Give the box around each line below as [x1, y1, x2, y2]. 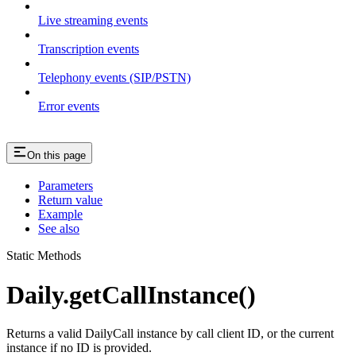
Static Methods [6, 249, 81, 263]
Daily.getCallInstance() [6, 280, 256, 309]
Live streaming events [38, 13, 148, 27]
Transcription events [38, 41, 139, 56]
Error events [38, 99, 99, 113]
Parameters [38, 179, 93, 193]
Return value [38, 193, 103, 207]
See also [38, 222, 79, 236]
